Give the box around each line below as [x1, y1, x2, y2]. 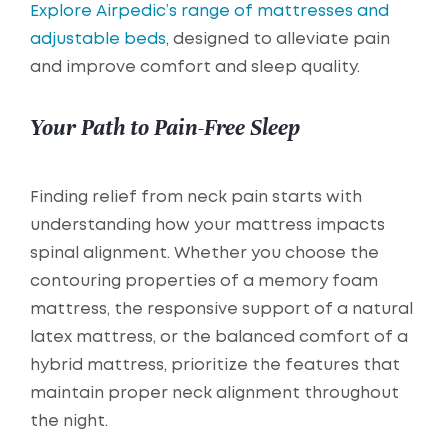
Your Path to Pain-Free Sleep [30, 114, 300, 142]
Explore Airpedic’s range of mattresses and [30, 4, 389, 20]
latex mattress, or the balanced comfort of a [30, 330, 408, 346]
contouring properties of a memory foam [30, 274, 378, 290]
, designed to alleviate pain [166, 32, 390, 48]
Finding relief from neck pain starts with [30, 190, 362, 206]
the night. [30, 414, 108, 430]
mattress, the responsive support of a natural [30, 302, 413, 318]
